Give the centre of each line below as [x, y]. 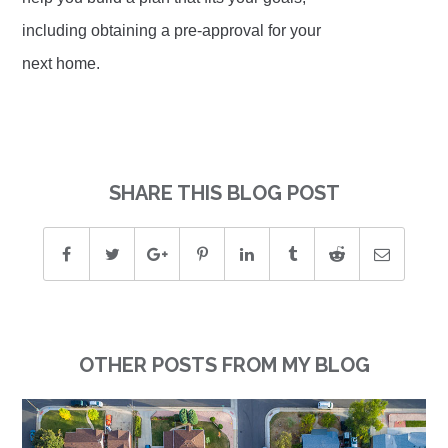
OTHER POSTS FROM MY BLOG [224, 365]
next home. [61, 64]
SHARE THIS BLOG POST [224, 193]
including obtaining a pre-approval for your [172, 31]
